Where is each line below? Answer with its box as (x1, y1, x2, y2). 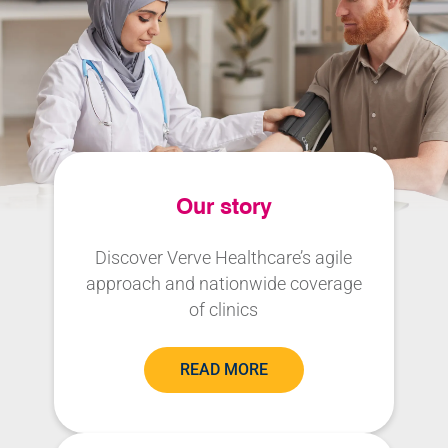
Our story (175, 192, 272, 220)
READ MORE (179, 360, 268, 379)
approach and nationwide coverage (85, 274, 362, 294)
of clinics (189, 300, 259, 320)
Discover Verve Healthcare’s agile (95, 248, 353, 268)
